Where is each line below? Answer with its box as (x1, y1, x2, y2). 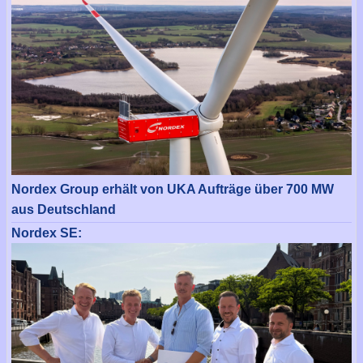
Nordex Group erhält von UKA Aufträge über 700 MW (11, 181, 334, 196)
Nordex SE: (11, 225, 82, 240)
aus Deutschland (11, 202, 116, 216)
